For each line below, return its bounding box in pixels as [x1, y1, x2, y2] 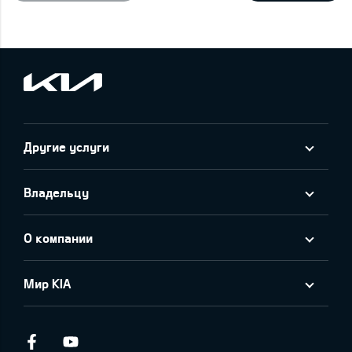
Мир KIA [24, 276, 71, 291]
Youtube [97, 333, 149, 350]
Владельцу [24, 185, 89, 200]
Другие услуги [24, 139, 109, 154]
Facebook [55, 333, 116, 350]
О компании [24, 230, 93, 245]
